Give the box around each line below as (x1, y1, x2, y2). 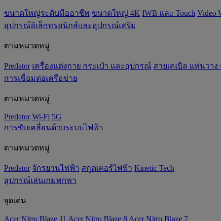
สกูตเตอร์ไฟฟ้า (81, 164, 132, 172)
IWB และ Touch (142, 9, 195, 17)
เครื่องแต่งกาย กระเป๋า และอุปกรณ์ (32, 62, 151, 70)
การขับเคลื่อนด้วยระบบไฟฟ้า (4, 123, 103, 132)
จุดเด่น (4, 196, 26, 205)
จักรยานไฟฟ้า (32, 164, 79, 172)
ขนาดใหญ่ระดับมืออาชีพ (4, 9, 90, 17)
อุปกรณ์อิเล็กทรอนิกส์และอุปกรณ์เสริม (4, 21, 136, 30)
